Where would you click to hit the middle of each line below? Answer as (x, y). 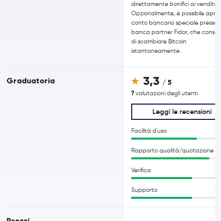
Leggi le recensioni (182, 111)
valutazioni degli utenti (167, 93)
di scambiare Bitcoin (159, 41)
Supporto (145, 190)
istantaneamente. (156, 51)
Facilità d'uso (149, 130)
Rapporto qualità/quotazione (173, 150)
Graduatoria (31, 81)
